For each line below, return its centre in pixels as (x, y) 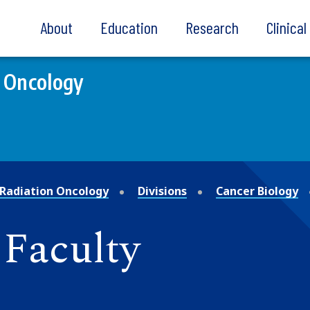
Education (129, 27)
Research (212, 27)
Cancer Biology (257, 191)
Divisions (162, 191)
